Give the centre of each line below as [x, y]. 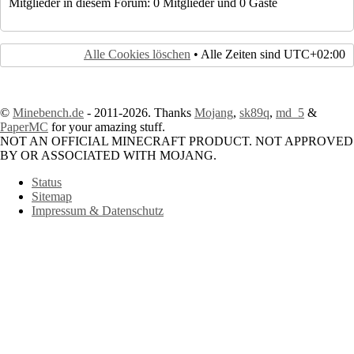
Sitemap [52, 197]
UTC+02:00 [314, 55]
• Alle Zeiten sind [237, 55]
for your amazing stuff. [107, 127]
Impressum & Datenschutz [98, 211]
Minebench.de [48, 113]
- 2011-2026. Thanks [139, 113]
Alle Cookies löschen [137, 55]
